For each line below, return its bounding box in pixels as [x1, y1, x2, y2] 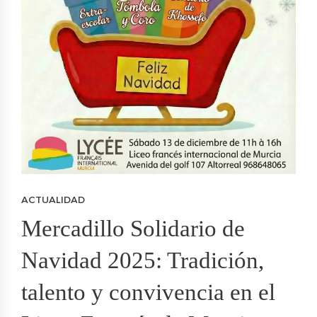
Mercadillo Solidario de [21, 216, 245, 242]
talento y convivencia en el [21, 279, 275, 306]
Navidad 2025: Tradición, [21, 248, 264, 274]
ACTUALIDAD [21, 194, 85, 206]
